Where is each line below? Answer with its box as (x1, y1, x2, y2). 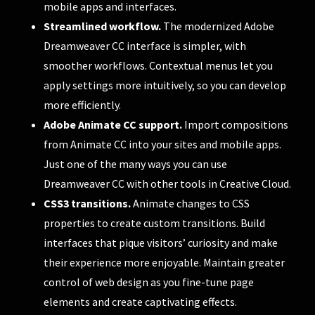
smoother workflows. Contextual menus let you (44, 58, 274, 72)
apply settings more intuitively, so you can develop (44, 77, 287, 92)
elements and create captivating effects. (44, 294, 238, 309)
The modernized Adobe (161, 18, 275, 33)
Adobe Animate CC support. (44, 117, 183, 131)
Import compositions (182, 117, 289, 131)
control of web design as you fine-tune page (44, 274, 255, 289)
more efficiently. (44, 97, 122, 112)
